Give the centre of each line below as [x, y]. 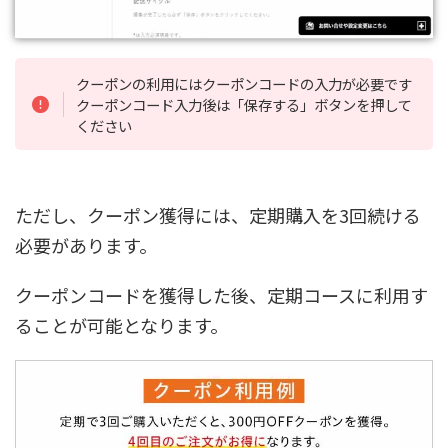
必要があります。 [86, 245]
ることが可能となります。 [121, 325]
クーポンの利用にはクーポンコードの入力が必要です [244, 83]
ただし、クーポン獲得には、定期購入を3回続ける [218, 215]
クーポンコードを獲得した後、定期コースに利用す [221, 295]
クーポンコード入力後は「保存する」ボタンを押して [244, 104]
